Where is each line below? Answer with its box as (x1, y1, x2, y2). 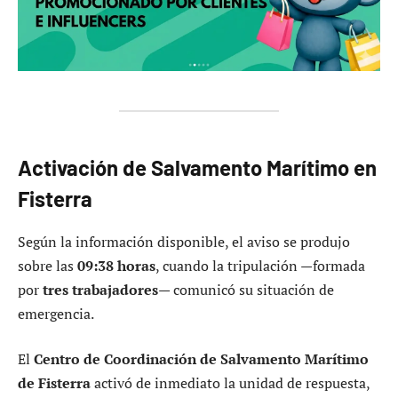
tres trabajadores (43, 279, 158, 299)
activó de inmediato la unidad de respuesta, (91, 373, 370, 394)
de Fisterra (18, 373, 91, 394)
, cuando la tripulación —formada (155, 255, 365, 275)
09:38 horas (77, 255, 155, 275)
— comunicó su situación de (158, 279, 334, 299)
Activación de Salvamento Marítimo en (18, 154, 377, 180)
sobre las (18, 255, 77, 275)
